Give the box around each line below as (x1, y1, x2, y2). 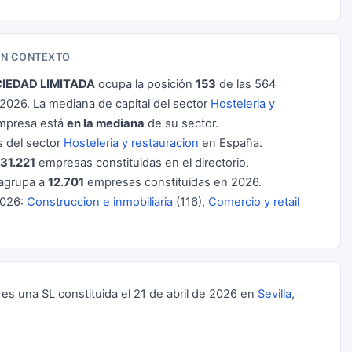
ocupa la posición (95, 77, 196, 91)
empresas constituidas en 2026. (84, 175, 262, 189)
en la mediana (67, 116, 145, 130)
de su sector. (145, 116, 218, 130)
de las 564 (216, 77, 276, 91)
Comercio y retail (208, 195, 299, 209)
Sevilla (258, 287, 291, 301)
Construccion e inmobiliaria (27, 195, 173, 209)
